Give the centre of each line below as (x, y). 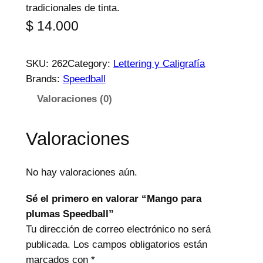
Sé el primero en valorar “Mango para (113, 198)
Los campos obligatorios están (140, 244)
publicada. (48, 244)
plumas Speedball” (70, 214)
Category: (90, 64)
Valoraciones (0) (74, 99)
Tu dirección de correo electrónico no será (118, 229)
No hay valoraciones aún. (81, 172)
